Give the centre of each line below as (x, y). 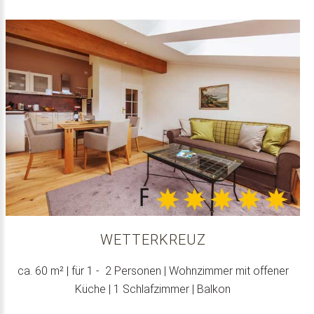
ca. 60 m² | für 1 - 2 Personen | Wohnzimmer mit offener (153, 271)
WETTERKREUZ (153, 239)
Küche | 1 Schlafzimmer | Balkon (153, 289)
